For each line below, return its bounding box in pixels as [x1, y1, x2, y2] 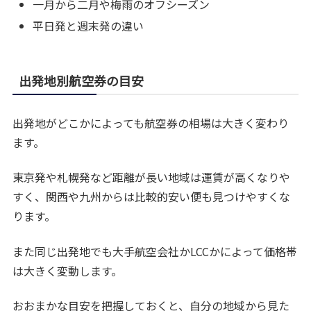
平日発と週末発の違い [33, 17, 144, 34]
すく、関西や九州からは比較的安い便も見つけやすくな [12, 188, 291, 205]
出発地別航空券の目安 [19, 71, 144, 90]
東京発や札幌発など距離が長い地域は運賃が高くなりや [12, 169, 291, 186]
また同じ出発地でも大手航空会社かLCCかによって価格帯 [12, 242, 298, 260]
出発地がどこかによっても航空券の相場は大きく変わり [12, 114, 289, 131]
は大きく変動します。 [12, 262, 123, 279]
